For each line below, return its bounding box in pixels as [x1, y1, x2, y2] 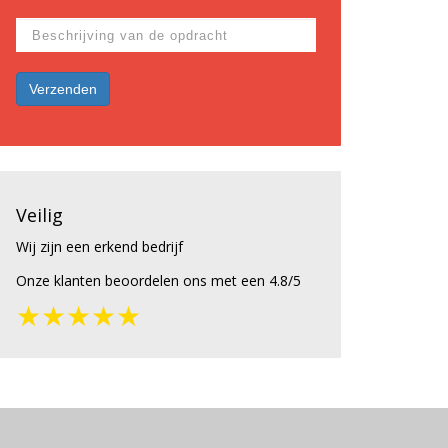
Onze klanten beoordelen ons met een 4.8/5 [16, 271, 301, 291]
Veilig [16, 203, 63, 228]
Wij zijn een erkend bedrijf [16, 237, 183, 257]
